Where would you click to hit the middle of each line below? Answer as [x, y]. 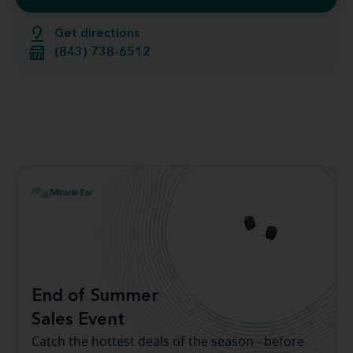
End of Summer [95, 296]
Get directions [97, 34]
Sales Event [78, 320]
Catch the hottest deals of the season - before [168, 342]
